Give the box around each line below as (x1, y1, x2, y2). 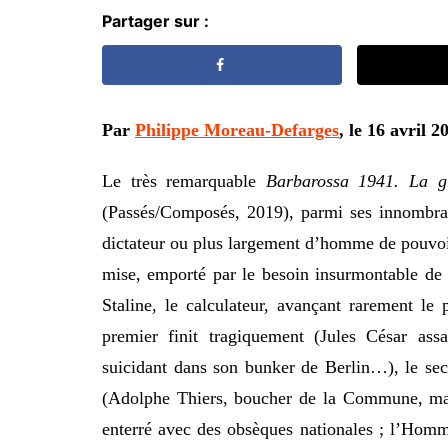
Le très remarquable (102, 171, 266, 192)
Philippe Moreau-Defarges (135, 120, 339, 141)
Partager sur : (102, 11, 209, 32)
